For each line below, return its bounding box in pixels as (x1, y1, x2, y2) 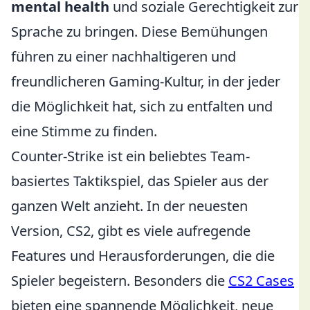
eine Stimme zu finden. (11, 122, 157, 140)
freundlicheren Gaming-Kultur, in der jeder (11, 72, 280, 91)
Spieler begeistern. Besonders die (11, 271, 228, 290)
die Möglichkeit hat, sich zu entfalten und (11, 97, 273, 116)
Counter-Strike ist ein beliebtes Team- (11, 147, 250, 165)
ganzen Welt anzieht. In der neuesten (11, 197, 248, 215)
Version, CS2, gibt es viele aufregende (11, 221, 250, 240)
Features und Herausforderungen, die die (11, 246, 275, 265)
